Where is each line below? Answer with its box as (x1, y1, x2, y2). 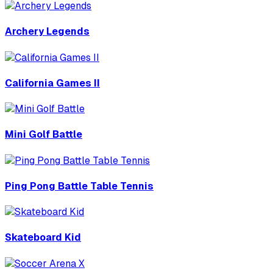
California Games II (5, 76, 100, 90)
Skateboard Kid (5, 231, 81, 244)
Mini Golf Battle (5, 128, 82, 141)
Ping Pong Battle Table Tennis (5, 179, 154, 193)
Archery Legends (5, 25, 90, 38)
